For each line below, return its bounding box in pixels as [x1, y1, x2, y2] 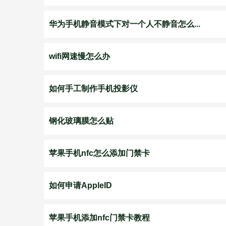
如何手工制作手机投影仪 [49, 84, 138, 93]
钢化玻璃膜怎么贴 [49, 117, 114, 125]
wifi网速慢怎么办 [49, 52, 110, 61]
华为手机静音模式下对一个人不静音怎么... [49, 20, 200, 28]
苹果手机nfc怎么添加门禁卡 [49, 149, 150, 157]
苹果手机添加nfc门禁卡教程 [49, 213, 150, 222]
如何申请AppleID [49, 181, 112, 190]
